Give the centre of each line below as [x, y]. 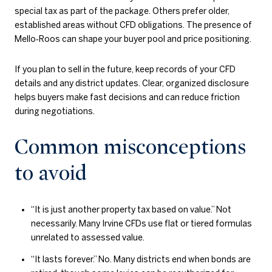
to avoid [51, 173]
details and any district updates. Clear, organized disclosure [132, 83]
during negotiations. [55, 111]
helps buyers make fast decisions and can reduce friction [127, 97]
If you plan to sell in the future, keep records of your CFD [125, 69]
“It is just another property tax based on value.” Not [131, 209]
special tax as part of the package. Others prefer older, [122, 11]
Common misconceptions [130, 147]
